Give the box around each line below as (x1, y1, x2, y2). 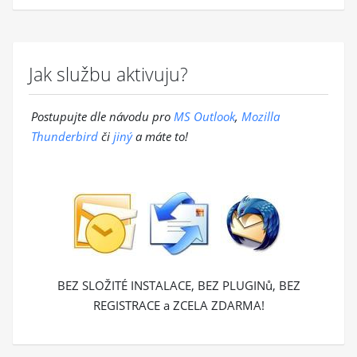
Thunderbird (31, 128, 98, 145)
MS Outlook (174, 108, 235, 125)
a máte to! (132, 128, 188, 145)
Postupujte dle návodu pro (31, 108, 171, 125)
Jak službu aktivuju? (29, 61, 188, 88)
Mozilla (241, 108, 280, 125)
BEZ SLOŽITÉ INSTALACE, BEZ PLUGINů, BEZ (57, 277, 300, 294)
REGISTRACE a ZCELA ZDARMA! (92, 297, 265, 314)
